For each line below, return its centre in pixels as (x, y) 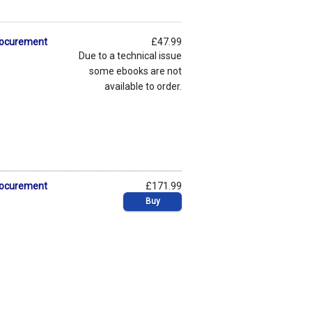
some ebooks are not (135, 71)
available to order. (143, 86)
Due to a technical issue (130, 55)
